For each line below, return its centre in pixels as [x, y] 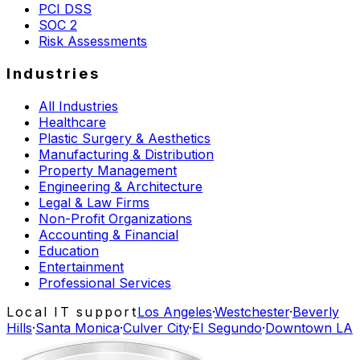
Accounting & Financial [108, 234]
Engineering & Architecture [121, 186]
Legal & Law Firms [94, 202]
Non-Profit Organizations [115, 218]
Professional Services [105, 282]
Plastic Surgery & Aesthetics [125, 138]
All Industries [78, 106]
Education [69, 250]
